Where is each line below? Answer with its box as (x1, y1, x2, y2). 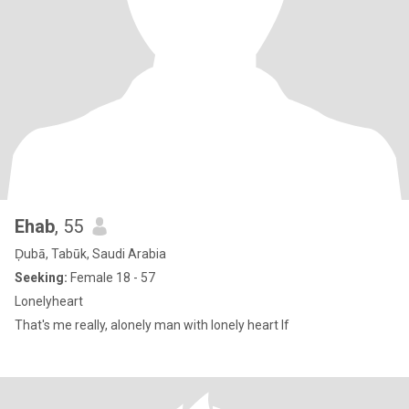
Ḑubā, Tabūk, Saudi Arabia (15, 246, 166, 261)
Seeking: (15, 270, 68, 285)
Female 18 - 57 (68, 270, 155, 285)
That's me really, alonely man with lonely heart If (15, 318, 289, 332)
